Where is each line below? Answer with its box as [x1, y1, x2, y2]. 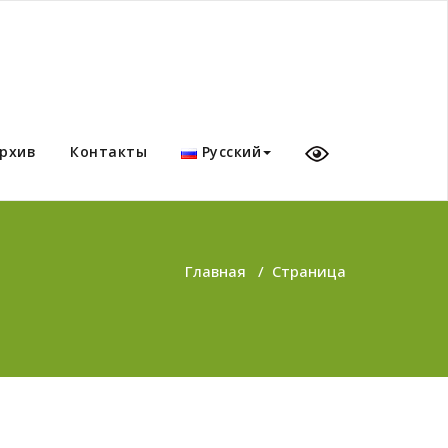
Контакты [70, 142, 148, 161]
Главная [185, 261, 246, 281]
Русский [201, 142, 261, 161]
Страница [272, 261, 346, 281]
